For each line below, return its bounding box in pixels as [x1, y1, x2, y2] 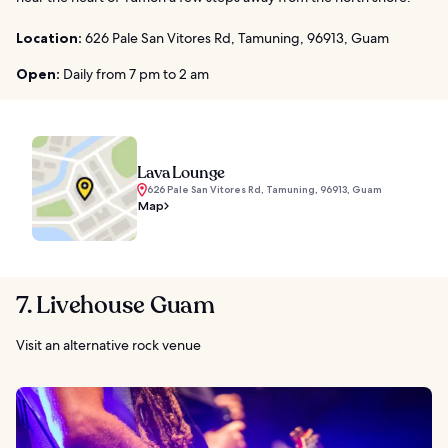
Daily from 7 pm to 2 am [60, 65, 209, 84]
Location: [16, 29, 82, 48]
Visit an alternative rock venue [16, 336, 201, 355]
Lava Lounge [137, 162, 226, 185]
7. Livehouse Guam [16, 289, 215, 323]
